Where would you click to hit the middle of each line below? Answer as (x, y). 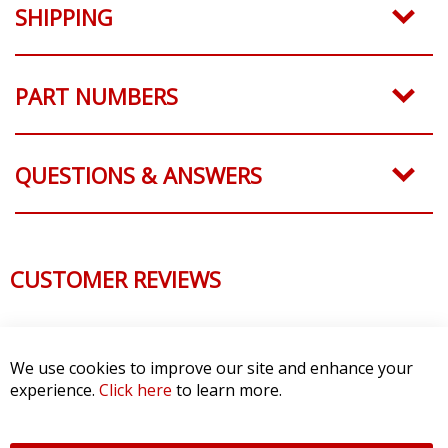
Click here (135, 390)
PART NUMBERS (96, 95)
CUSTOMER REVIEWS (115, 278)
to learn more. (227, 390)
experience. (54, 390)
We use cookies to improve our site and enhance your (211, 368)
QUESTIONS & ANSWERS (138, 174)
